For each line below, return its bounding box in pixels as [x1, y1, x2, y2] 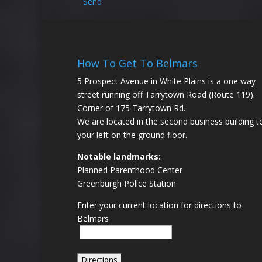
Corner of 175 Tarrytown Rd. [77, 102, 185, 113]
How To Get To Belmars [77, 56, 198, 70]
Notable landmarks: [77, 150, 161, 162]
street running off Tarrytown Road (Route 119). [77, 88, 255, 100]
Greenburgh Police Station [77, 177, 176, 189]
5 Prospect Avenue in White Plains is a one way [77, 75, 256, 87]
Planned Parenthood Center [77, 164, 182, 175]
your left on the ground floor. [77, 129, 187, 140]
